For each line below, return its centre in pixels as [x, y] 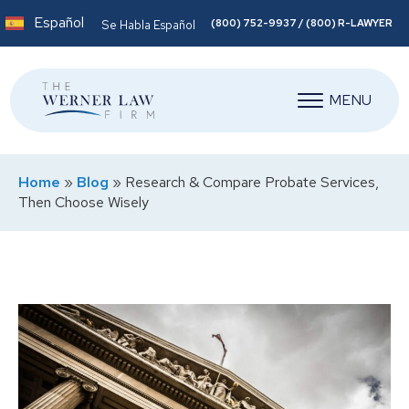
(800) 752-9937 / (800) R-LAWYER [301, 22]
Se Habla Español [148, 25]
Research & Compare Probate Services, [252, 182]
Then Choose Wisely [84, 202]
